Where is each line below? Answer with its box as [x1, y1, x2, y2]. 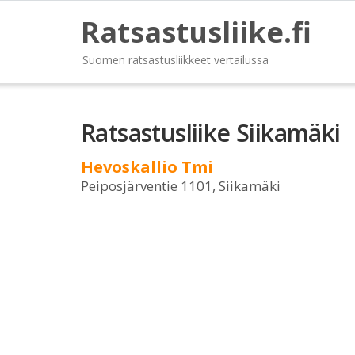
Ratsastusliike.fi [81, 13, 311, 52]
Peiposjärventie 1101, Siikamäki [81, 177, 281, 195]
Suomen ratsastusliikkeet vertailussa [82, 52, 269, 67]
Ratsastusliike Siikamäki [81, 116, 341, 149]
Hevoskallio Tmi [81, 156, 213, 177]
